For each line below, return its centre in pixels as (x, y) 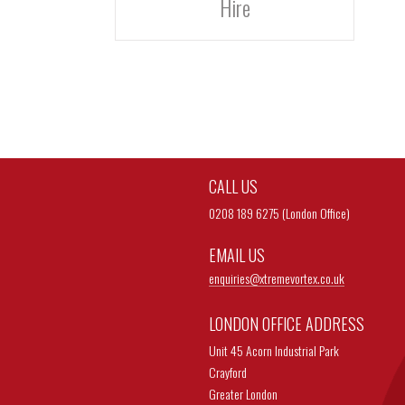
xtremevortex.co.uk (301, 278)
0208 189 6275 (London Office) (279, 213)
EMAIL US (236, 255)
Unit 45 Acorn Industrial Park (273, 350)
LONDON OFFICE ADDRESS (286, 324)
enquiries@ (234, 278)
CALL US (233, 186)
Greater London (243, 394)
